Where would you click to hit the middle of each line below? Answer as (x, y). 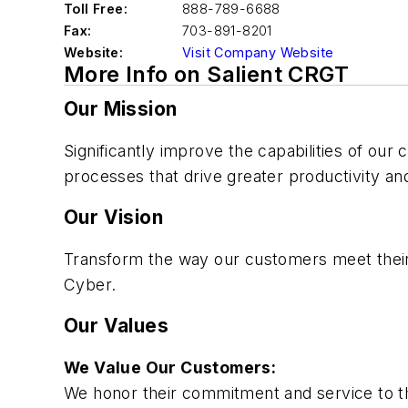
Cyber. (90, 284)
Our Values (116, 326)
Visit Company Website (258, 52)
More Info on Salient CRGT (206, 74)
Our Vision (113, 218)
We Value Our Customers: (172, 367)
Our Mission (121, 109)
